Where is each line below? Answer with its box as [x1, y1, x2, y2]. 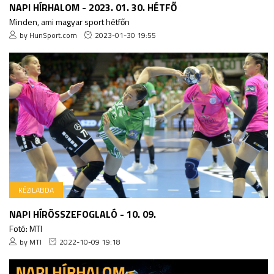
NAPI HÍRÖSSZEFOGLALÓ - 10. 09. [9, 207, 156, 222]
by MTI [20, 236, 42, 248]
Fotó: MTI [9, 222, 42, 235]
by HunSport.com [20, 29, 77, 42]
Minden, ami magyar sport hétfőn [9, 15, 130, 29]
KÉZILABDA [18, 184, 54, 196]
